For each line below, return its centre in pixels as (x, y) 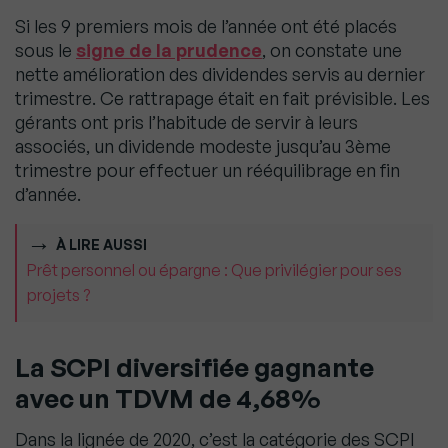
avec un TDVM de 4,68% (168, 398)
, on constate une (332, 50)
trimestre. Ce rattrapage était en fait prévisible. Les (222, 98)
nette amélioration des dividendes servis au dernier (220, 74)
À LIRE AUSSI (101, 245)
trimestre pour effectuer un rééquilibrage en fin (207, 170)
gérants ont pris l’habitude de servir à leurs (186, 122)
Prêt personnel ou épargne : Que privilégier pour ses (214, 270)
